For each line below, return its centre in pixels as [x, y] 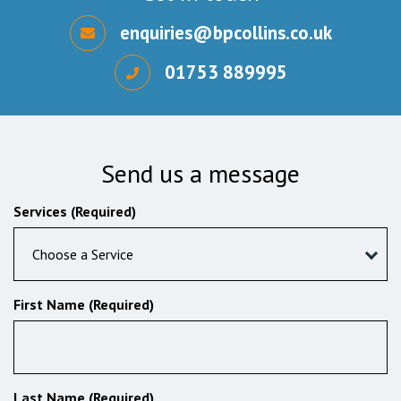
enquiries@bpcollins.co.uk [226, 33]
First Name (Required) [84, 304]
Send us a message [200, 173]
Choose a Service [83, 254]
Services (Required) [75, 211]
